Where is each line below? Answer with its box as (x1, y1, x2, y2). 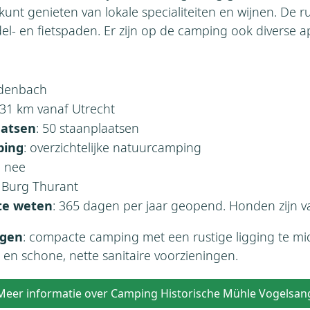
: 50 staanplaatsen (36, 119, 139, 136)
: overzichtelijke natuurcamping (24, 138, 201, 156)
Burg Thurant (1, 177, 78, 194)
